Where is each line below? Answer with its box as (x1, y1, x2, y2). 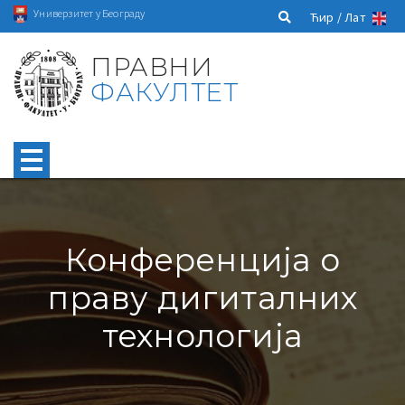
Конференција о (65, 240, 340, 279)
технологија (101, 316, 304, 355)
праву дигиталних (47, 278, 358, 317)
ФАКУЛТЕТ (90, 76, 239, 108)
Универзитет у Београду (33, 5, 146, 20)
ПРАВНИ (90, 51, 213, 82)
